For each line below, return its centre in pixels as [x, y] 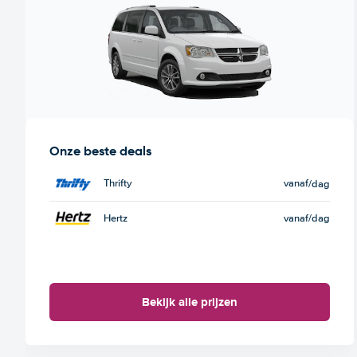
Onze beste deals [100, 151]
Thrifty [118, 184]
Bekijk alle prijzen [189, 302]
